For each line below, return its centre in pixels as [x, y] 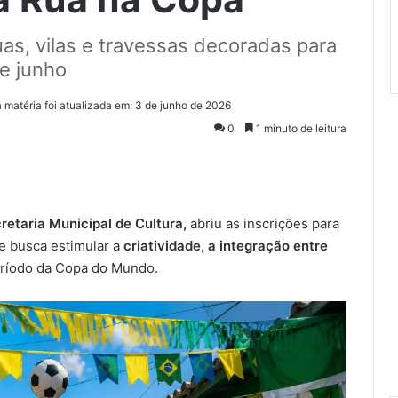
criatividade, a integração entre [224, 245]
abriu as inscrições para [263, 223]
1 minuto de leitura [300, 128]
